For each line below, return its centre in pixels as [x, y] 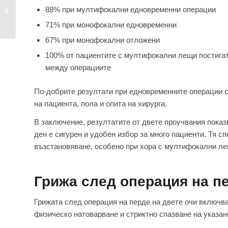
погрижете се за [42, 10]
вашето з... [35, 21]
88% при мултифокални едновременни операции [131, 9]
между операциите [78, 67]
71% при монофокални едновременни [111, 24]
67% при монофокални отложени [103, 40]
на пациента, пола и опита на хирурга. [101, 103]
